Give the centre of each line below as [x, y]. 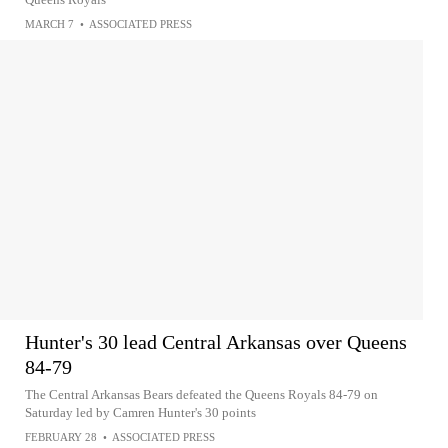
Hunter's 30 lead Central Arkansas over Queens [216, 342]
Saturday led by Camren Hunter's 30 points [140, 412]
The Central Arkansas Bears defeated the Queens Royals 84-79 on [201, 394]
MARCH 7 [49, 24]
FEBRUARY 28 [61, 437]
